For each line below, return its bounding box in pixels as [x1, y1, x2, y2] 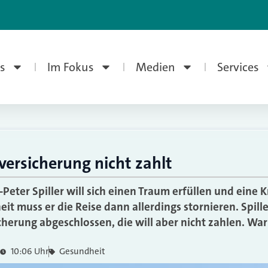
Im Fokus [47, 59, 94, 75]
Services [217, 59, 259, 75]
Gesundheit [59, 245, 105, 257]
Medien [135, 59, 175, 75]
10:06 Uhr [10, 245, 48, 257]
